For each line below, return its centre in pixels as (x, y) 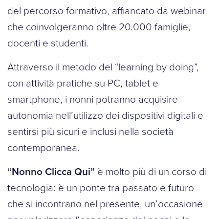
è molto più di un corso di (151, 171)
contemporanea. (44, 147)
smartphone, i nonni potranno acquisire (93, 99)
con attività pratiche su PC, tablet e (83, 82)
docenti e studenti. (48, 42)
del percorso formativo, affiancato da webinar (107, 10)
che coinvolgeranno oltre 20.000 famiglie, (99, 26)
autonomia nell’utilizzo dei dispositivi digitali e (105, 115)
